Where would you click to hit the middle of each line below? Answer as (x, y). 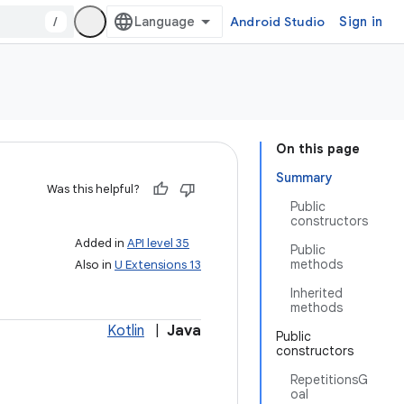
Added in (101, 243)
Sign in (361, 22)
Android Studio (277, 22)
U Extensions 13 (158, 265)
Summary (304, 178)
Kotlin (126, 331)
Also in (95, 265)
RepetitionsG (329, 380)
